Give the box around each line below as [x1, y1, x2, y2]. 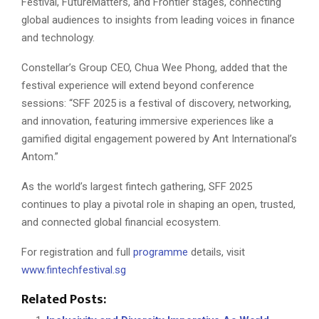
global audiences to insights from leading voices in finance [21, 13, 295, 26]
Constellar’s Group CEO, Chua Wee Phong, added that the [21, 61, 288, 74]
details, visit [188, 245, 245, 258]
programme [133, 245, 188, 258]
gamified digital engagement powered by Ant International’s [21, 132, 297, 145]
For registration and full [21, 245, 133, 258]
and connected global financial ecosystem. [21, 215, 221, 229]
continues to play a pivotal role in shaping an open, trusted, [21, 197, 296, 211]
